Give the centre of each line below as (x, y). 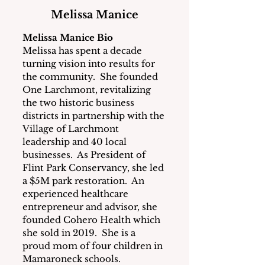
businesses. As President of (85, 155)
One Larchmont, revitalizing (88, 90)
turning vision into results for (90, 64)
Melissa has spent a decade (83, 51)
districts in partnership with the (95, 116)
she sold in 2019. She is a (80, 233)
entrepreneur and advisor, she (91, 207)
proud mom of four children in (94, 246)
